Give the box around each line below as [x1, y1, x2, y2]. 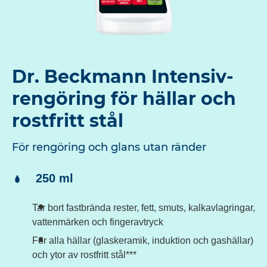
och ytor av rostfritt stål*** [32, 250, 136, 260]
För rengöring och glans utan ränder [12, 141, 206, 154]
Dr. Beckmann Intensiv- [12, 66, 234, 88]
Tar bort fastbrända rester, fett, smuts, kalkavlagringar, [32, 203, 255, 213]
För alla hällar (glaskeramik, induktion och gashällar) [32, 235, 253, 246]
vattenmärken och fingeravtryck [32, 217, 163, 228]
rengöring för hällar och [12, 88, 236, 110]
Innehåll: [11, 170, 61, 184]
